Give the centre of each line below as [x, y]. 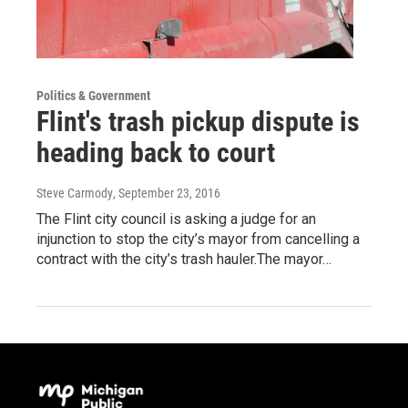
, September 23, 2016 [167, 193]
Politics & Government [93, 95]
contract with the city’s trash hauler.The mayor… [184, 259]
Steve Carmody [75, 193]
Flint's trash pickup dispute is [198, 121]
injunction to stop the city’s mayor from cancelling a [198, 239]
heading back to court [156, 152]
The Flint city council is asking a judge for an [176, 219]
